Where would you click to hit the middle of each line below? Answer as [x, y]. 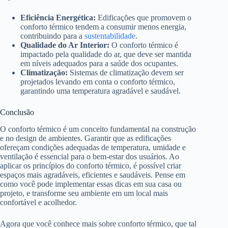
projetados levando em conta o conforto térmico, [98, 82]
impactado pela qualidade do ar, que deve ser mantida [106, 54]
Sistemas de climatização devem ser [126, 73]
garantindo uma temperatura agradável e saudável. [101, 91]
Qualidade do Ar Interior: [65, 45]
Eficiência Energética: [58, 18]
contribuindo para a [52, 36]
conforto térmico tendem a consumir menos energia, [103, 27]
